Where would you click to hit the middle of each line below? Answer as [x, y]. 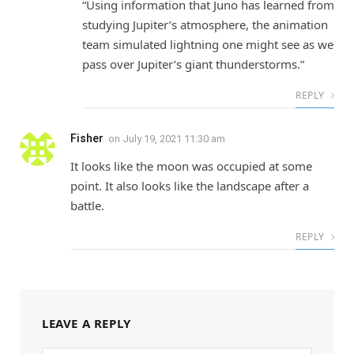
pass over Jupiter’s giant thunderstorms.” [193, 64]
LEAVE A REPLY [87, 324]
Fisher [87, 139]
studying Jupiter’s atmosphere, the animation [205, 25]
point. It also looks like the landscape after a [190, 186]
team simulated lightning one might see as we [208, 45]
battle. [87, 206]
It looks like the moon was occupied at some [191, 166]
